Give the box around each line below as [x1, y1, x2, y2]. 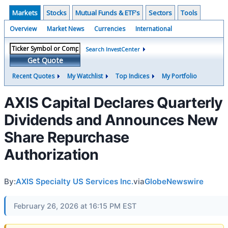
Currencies [94, 24, 125, 33]
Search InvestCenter [85, 45, 140, 53]
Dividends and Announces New [4, 111, 218, 129]
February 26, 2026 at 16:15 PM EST [14, 202, 136, 210]
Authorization [4, 146, 99, 163]
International [135, 24, 172, 33]
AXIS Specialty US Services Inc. [16, 177, 133, 186]
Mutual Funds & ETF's [75, 8, 140, 17]
